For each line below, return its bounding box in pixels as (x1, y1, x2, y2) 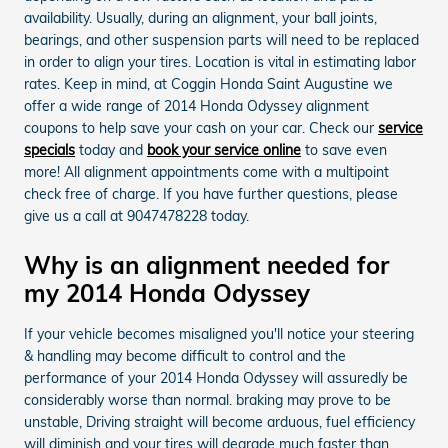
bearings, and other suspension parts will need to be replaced (24, 30, 419, 49)
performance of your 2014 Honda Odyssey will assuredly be (24, 368, 408, 387)
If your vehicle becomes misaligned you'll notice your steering (24, 324, 414, 343)
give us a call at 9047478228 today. (24, 206, 249, 225)
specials (24, 140, 75, 159)
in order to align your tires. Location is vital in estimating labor (24, 52, 416, 71)
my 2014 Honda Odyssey (24, 277, 310, 308)
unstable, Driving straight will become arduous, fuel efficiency (24, 412, 415, 431)
